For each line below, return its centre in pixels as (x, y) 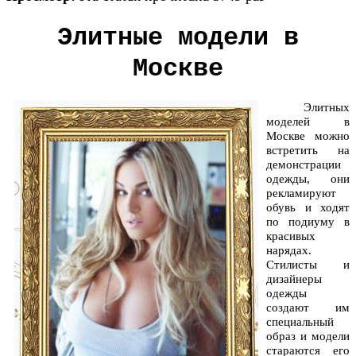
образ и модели (308, 337)
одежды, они (308, 179)
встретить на (308, 151)
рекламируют (301, 193)
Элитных (308, 108)
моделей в (308, 122)
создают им (308, 308)
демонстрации (304, 165)
